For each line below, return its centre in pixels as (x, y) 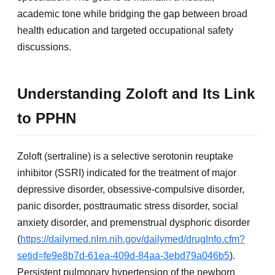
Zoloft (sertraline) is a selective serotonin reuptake (125, 157)
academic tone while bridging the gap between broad (132, 14)
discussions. (44, 47)
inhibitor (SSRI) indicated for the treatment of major (127, 173)
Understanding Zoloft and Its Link (136, 93)
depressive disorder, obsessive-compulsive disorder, (131, 190)
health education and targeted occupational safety (125, 30)
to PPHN (47, 118)
